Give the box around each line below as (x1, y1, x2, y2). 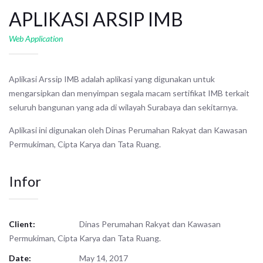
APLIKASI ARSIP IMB (9, 8, 183, 31)
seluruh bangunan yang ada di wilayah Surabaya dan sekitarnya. (9, 102, 238, 113)
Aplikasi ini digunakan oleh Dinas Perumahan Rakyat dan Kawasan (9, 125, 247, 136)
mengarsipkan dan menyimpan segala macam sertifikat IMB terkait (9, 88, 249, 99)
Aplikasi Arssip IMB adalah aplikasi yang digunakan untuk (9, 74, 215, 85)
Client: (9, 219, 35, 230)
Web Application (9, 33, 63, 44)
